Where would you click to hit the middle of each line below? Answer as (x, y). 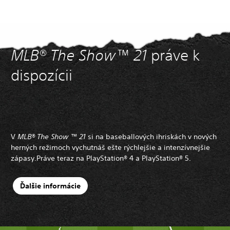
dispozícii (44, 75)
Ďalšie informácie (50, 186)
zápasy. (24, 158)
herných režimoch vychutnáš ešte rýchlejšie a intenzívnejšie (110, 147)
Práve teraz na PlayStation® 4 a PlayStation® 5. (114, 158)
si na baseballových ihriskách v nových (152, 136)
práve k (173, 55)
